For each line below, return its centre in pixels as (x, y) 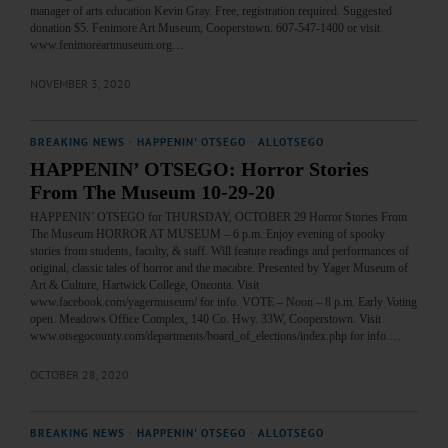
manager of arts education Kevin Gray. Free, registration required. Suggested (211, 11)
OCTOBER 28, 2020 (79, 375)
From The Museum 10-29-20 (152, 193)
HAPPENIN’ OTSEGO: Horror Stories (199, 170)
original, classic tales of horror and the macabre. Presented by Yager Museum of (219, 268)
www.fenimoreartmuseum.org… (107, 45)
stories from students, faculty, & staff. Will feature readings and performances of (219, 251)
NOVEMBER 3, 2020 (80, 84)
